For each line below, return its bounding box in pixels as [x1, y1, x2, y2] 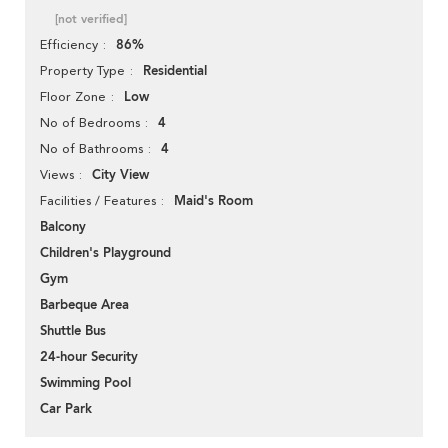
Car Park [40, 400, 92, 419]
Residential [143, 62, 207, 81]
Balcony [40, 218, 86, 237]
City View [92, 166, 149, 185]
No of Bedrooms [40, 115, 140, 131]
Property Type [40, 63, 125, 79]
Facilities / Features [40, 193, 156, 209]
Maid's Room [174, 192, 253, 211]
